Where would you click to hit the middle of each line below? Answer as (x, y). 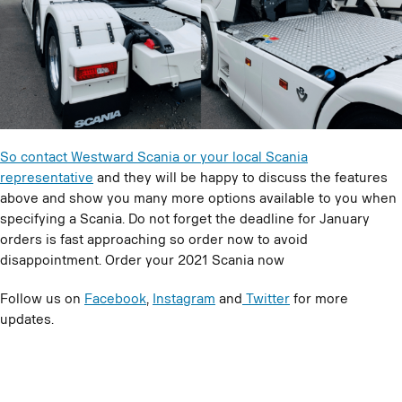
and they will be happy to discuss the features (240, 178)
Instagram (184, 299)
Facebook (115, 299)
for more (319, 299)
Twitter (266, 299)
